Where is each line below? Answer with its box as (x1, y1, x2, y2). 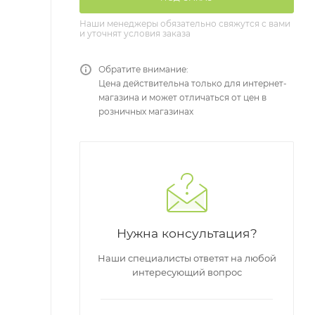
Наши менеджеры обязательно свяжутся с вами (79, 18, 290, 30)
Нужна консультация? (116, 226, 257, 241)
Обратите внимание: (98, 64, 188, 75)
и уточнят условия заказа (79, 28, 191, 39)
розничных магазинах (98, 106, 193, 117)
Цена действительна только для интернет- (98, 78, 287, 89)
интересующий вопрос (131, 266, 242, 278)
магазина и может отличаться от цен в (98, 92, 266, 103)
